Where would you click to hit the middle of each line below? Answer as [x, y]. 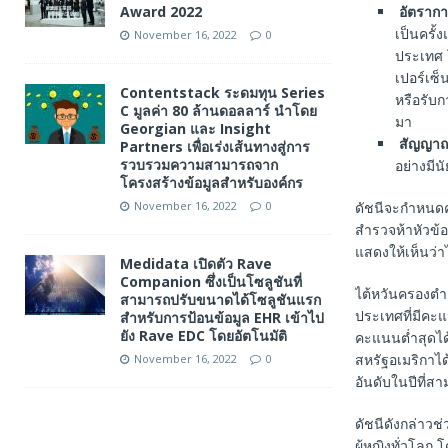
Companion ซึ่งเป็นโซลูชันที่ [211, 281]
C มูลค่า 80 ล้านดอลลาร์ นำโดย [218, 110]
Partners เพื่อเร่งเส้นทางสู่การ [215, 146]
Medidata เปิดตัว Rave [196, 263]
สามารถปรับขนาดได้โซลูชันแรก [220, 299]
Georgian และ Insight [195, 128]
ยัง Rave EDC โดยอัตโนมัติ [203, 335]
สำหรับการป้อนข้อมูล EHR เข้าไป [222, 317]
